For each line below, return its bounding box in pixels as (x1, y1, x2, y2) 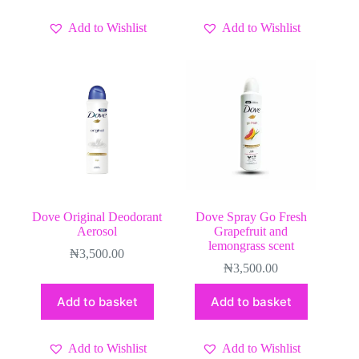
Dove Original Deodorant (32, 210, 163, 224)
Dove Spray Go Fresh (195, 210, 307, 224)
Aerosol (77, 224, 118, 239)
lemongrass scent (208, 239, 294, 253)
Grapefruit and (214, 224, 288, 239)
